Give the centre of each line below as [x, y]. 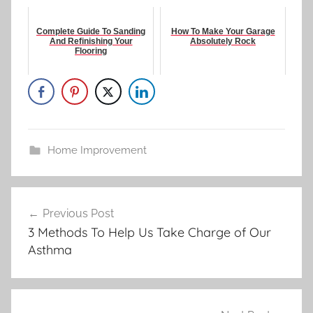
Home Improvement [97, 150]
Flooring [91, 51]
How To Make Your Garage [223, 31]
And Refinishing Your [91, 41]
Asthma [50, 250]
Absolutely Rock [223, 41]
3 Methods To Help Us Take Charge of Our [150, 232]
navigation [56, 224]
